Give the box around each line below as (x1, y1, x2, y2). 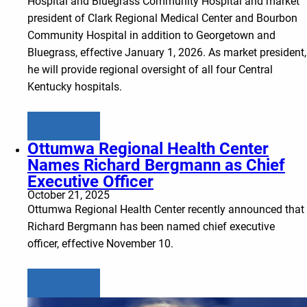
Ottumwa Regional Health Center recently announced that (27, 202, 304, 216)
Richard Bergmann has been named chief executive (27, 219, 275, 233)
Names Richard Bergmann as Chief (27, 155, 285, 175)
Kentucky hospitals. (27, 79, 122, 93)
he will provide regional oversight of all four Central (27, 62, 273, 76)
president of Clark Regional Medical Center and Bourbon (27, 11, 297, 25)
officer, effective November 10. (27, 236, 173, 250)
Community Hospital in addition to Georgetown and (27, 28, 275, 42)
